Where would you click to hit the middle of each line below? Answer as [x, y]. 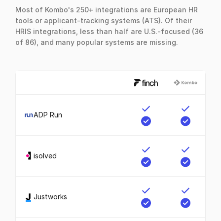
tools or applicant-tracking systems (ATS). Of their [104, 20]
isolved [45, 156]
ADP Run [48, 115]
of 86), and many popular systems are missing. [97, 42]
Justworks [50, 197]
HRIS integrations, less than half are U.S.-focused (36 [110, 31]
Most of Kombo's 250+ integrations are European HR [107, 9]
